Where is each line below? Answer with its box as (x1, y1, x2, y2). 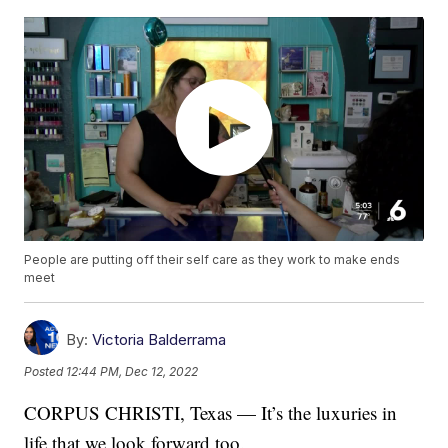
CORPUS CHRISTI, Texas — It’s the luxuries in (24, 400, 398, 426)
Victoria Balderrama (92, 330, 227, 350)
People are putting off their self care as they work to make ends (24, 252, 401, 268)
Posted (24, 363, 67, 379)
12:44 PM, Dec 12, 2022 (66, 363, 199, 379)
